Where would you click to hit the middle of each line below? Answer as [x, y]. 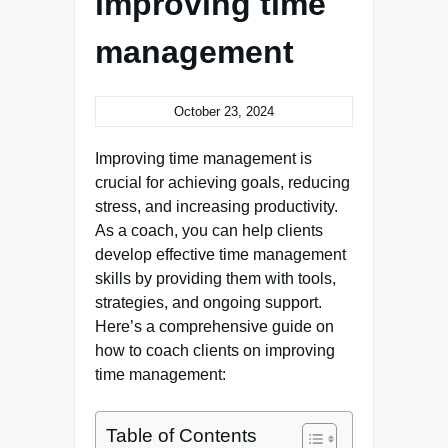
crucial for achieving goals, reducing [222, 182]
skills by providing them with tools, [215, 278]
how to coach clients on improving [215, 350]
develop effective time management [220, 254]
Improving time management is [203, 158]
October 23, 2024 [224, 111]
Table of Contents [181, 435]
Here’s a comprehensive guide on [214, 326]
